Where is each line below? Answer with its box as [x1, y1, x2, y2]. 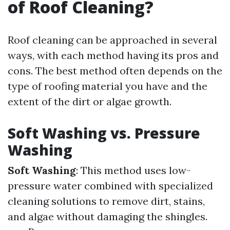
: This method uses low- [76, 164, 191, 177]
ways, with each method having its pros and [8, 49, 219, 62]
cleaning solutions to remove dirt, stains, [8, 195, 205, 207]
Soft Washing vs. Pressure [8, 123, 200, 143]
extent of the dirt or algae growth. [8, 95, 171, 108]
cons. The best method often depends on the [8, 64, 222, 77]
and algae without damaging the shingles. [8, 210, 207, 223]
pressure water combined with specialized [8, 179, 213, 192]
